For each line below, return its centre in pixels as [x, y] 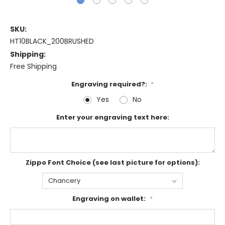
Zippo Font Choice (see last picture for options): [113, 163]
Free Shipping [33, 67]
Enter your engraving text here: [113, 118]
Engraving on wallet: [110, 199]
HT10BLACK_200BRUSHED [52, 41]
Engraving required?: [110, 84]
